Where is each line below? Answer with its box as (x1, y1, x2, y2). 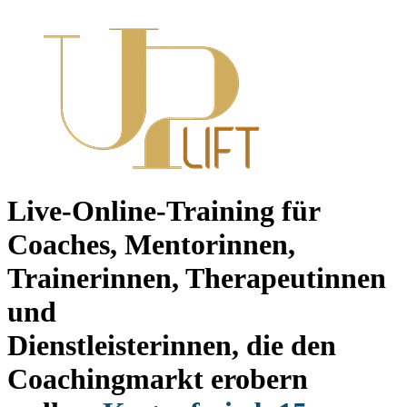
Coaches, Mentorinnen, (7, 228, 295, 262)
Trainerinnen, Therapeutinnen (7, 262, 386, 295)
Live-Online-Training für (7, 194, 320, 228)
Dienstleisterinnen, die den (7, 329, 336, 362)
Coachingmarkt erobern (7, 362, 308, 396)
